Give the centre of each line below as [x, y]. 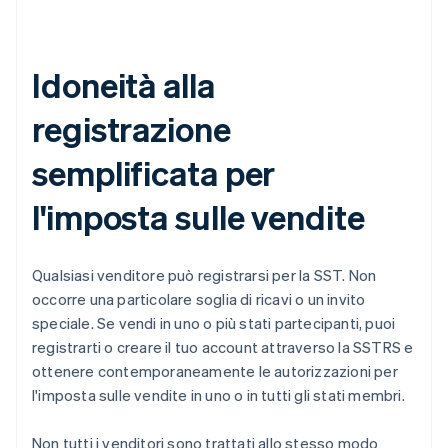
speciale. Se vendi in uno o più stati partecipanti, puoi [214, 323]
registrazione [131, 129]
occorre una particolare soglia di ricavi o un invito [199, 299]
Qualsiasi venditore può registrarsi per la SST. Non [204, 275]
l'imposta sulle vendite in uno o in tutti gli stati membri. [218, 395]
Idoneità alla [123, 85]
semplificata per [154, 173]
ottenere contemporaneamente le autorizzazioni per [215, 371]
